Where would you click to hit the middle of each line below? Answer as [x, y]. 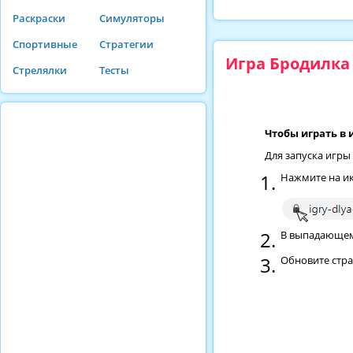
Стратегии [126, 44]
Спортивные [45, 44]
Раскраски [39, 18]
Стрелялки [40, 70]
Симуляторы [132, 18]
